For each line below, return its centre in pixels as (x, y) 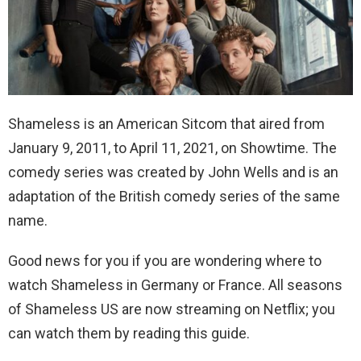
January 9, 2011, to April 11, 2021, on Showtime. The (172, 148)
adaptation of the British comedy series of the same (174, 197)
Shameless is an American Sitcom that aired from (166, 124)
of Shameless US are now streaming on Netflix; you (172, 309)
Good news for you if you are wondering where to (165, 261)
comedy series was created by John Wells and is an (173, 172)
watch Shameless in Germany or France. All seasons (175, 285)
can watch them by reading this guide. (129, 334)
